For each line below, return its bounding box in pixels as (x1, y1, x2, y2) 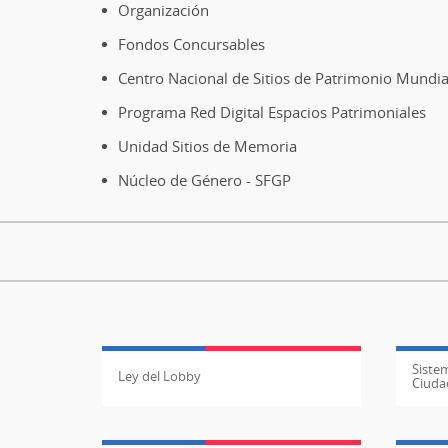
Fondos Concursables (118, 33, 265, 54)
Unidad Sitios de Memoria (118, 135, 297, 156)
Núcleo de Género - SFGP (118, 169, 291, 190)
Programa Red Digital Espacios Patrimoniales (118, 101, 426, 122)
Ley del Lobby (118, 366, 201, 385)
